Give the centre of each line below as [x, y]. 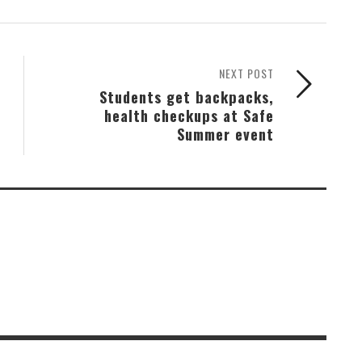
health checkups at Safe [189, 115]
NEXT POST [246, 73]
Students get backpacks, [187, 96]
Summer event [225, 133]
